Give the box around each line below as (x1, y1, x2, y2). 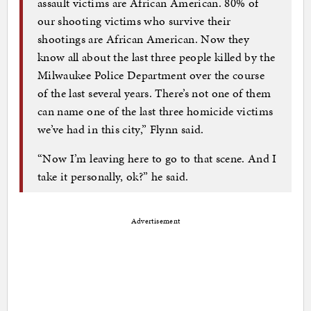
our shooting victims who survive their (37, 12, 231, 29)
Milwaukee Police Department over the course (37, 66, 265, 83)
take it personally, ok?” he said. (37, 167, 189, 185)
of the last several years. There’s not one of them (37, 84, 271, 101)
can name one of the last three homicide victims (37, 102, 274, 119)
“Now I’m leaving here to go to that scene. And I (37, 149, 277, 167)
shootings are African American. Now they (37, 30, 250, 47)
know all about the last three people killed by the (37, 48, 276, 65)
